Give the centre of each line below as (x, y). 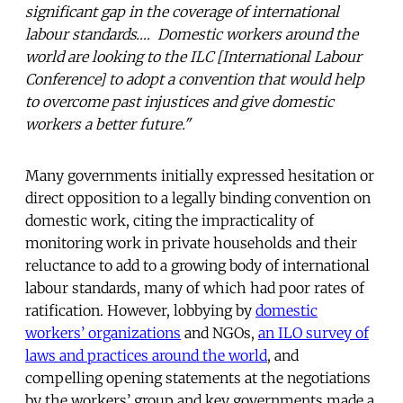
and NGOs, (219, 332)
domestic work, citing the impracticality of (170, 220)
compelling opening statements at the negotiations (198, 377)
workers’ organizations (103, 332)
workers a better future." (108, 124)
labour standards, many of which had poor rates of (195, 287)
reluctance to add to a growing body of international (197, 265)
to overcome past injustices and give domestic (179, 101)
